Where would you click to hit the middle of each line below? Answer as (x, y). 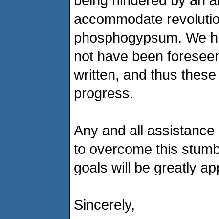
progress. (104, 93)
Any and (100, 130)
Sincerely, (104, 204)
